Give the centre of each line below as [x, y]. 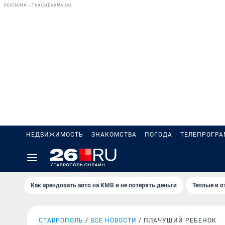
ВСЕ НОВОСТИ [114, 220]
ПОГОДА [158, 135]
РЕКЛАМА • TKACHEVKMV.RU [38, 5]
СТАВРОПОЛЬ [61, 220]
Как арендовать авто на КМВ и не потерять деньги [104, 185]
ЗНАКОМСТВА [114, 135]
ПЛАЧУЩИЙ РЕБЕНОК [180, 220]
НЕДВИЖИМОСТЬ [55, 135]
